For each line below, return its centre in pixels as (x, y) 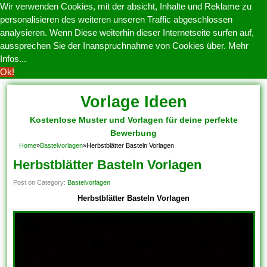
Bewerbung (133, 133)
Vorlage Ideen (133, 102)
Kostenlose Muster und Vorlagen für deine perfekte (133, 120)
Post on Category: (41, 182)
